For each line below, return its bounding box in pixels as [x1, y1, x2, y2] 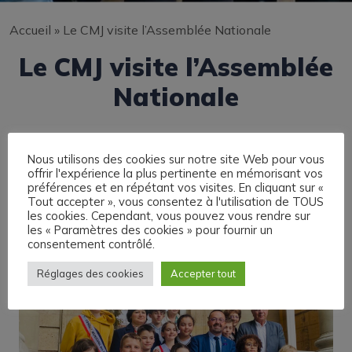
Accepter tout [170, 266, 236, 280]
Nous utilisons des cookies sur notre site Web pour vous [27, 151, 324, 167]
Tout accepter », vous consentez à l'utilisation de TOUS [27, 193, 324, 209]
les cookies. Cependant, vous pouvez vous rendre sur [27, 207, 310, 223]
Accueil [9, 22, 51, 38]
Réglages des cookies [37, 266, 144, 280]
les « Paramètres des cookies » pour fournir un [27, 222, 273, 237]
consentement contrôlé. [27, 236, 155, 251]
